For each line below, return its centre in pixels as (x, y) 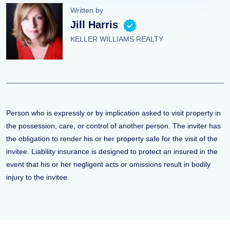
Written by (87, 10)
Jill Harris (94, 25)
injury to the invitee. (38, 177)
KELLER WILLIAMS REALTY (117, 39)
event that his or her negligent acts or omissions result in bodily (108, 164)
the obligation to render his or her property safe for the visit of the (112, 139)
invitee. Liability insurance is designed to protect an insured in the (112, 151)
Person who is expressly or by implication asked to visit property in (113, 113)
